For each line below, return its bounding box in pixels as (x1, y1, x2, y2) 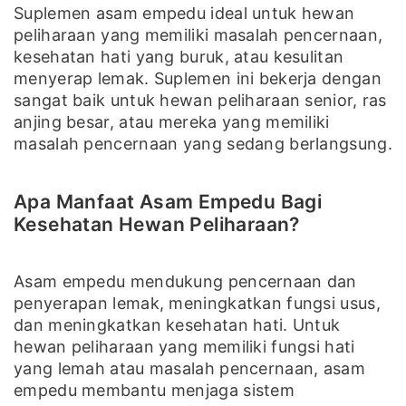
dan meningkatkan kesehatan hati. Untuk (14, 314, 341, 334)
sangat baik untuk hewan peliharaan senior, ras (14, 90, 387, 110)
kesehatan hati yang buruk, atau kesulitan (14, 46, 344, 66)
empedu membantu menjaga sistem (14, 380, 295, 400)
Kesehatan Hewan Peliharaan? (14, 212, 300, 236)
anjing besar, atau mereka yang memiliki (14, 111, 330, 131)
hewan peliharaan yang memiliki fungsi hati (14, 336, 355, 356)
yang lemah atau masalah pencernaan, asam (14, 358, 365, 378)
